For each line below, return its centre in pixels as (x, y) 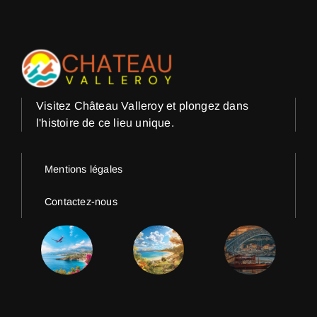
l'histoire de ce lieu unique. (105, 123)
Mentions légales (84, 169)
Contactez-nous (81, 202)
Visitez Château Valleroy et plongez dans (142, 106)
